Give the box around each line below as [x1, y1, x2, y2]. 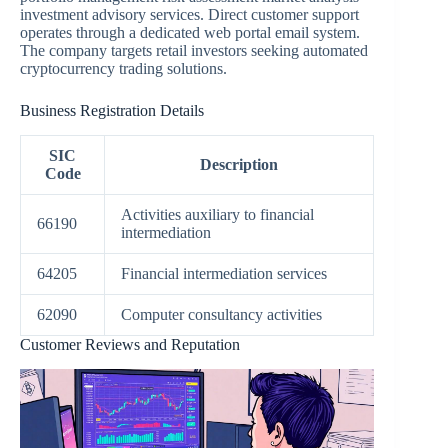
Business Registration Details [20, 102, 204, 120]
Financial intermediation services [121, 264, 327, 282]
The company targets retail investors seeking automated [20, 42, 368, 60]
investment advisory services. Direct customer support [20, 6, 359, 24]
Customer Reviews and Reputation [20, 335, 240, 353]
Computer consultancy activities [121, 305, 322, 323]
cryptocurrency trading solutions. [20, 60, 227, 78]
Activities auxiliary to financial [121, 205, 314, 223]
